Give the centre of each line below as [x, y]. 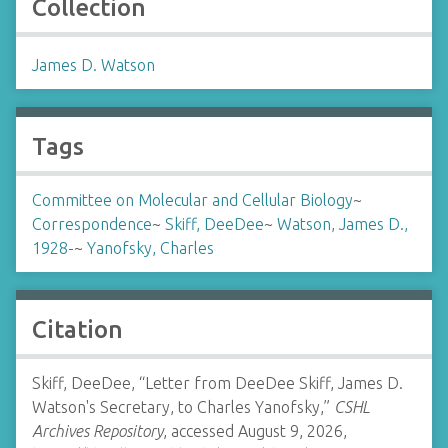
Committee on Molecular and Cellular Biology [192, 200]
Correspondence [92, 224]
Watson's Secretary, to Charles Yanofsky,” [183, 407]
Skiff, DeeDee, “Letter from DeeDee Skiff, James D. [217, 383]
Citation [77, 329]
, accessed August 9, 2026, [255, 431]
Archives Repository [97, 431]
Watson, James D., [342, 224]
